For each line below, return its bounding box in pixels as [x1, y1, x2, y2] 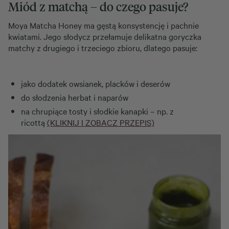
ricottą [21, 117, 47, 128]
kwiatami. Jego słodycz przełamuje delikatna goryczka [8, 31, 201, 42]
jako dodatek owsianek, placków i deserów [21, 78, 170, 89]
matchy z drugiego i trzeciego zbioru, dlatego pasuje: [8, 42, 197, 53]
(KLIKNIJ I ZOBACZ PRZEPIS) [47, 117, 154, 128]
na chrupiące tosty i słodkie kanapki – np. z [21, 105, 174, 117]
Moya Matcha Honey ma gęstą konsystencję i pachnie [8, 19, 199, 31]
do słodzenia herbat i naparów [21, 91, 128, 103]
